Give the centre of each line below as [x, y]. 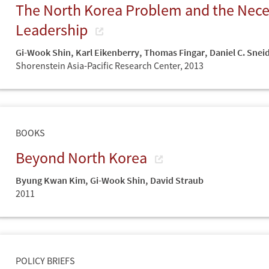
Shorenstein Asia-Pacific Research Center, [100, 65]
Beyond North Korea [83, 157]
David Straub [177, 180]
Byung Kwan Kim [50, 180]
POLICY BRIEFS [45, 260]
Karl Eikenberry [107, 52]
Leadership [53, 29]
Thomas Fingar [174, 52]
